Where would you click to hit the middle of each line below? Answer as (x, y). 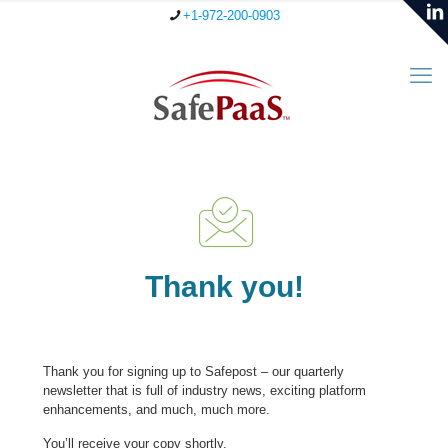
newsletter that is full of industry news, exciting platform (204, 390)
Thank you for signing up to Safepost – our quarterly (193, 371)
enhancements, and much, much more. (156, 409)
